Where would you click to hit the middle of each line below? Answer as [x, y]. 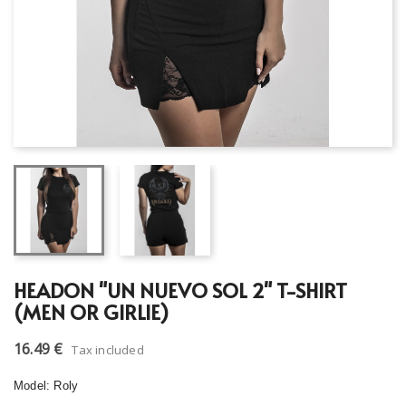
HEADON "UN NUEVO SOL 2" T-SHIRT [180, 290]
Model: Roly [46, 386]
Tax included [108, 350]
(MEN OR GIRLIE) [91, 312]
